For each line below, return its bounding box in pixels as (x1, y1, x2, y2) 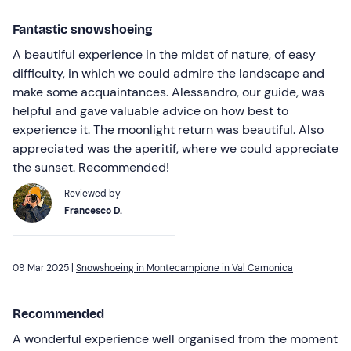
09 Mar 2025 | (13, 261, 76, 274)
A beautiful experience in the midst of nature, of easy (13, 45, 316, 63)
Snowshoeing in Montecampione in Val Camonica (76, 261, 293, 274)
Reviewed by (64, 186, 121, 200)
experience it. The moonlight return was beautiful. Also (13, 121, 324, 138)
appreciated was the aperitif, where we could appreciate (13, 139, 338, 157)
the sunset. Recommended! (13, 158, 169, 175)
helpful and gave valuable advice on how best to (13, 102, 288, 119)
